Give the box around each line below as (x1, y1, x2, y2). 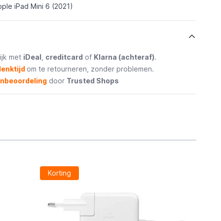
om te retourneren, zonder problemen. (26, 65, 154, 73)
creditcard (45, 53, 83, 61)
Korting (47, 169, 71, 177)
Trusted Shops (66, 76, 119, 85)
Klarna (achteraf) (93, 53, 154, 61)
